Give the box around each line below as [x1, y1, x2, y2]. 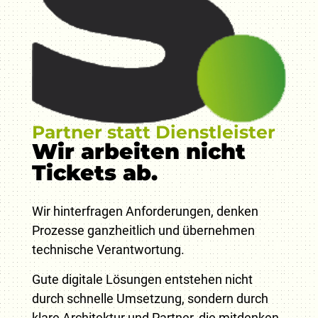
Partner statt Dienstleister [31, 121, 275, 143]
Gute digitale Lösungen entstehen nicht [31, 271, 253, 287]
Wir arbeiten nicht [31, 138, 246, 165]
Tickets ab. [31, 160, 158, 187]
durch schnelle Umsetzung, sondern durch [31, 290, 268, 306]
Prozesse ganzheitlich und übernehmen [31, 223, 255, 238]
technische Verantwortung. [31, 242, 185, 258]
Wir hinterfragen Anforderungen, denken [31, 204, 258, 219]
